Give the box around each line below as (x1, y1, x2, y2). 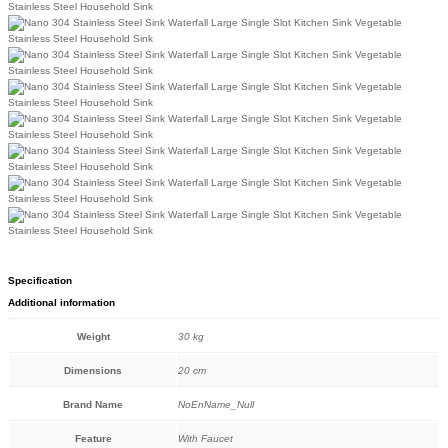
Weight (76, 330, 110, 342)
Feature (74, 432, 112, 444)
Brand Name (63, 398, 123, 410)
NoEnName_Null (178, 398, 254, 410)
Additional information (8, 297, 115, 309)
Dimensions (64, 364, 122, 376)
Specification (8, 275, 72, 287)
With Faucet (178, 432, 233, 444)
